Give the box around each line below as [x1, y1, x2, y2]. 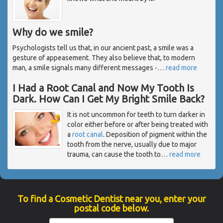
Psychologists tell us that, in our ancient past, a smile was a [12, 44, 194, 52]
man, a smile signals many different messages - [12, 64, 157, 72]
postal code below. [74, 203, 149, 214]
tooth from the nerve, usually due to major [67, 140, 197, 149]
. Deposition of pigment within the [103, 130, 207, 139]
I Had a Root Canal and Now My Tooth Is [12, 82, 194, 94]
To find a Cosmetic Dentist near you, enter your [17, 194, 206, 204]
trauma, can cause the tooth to [67, 150, 161, 159]
